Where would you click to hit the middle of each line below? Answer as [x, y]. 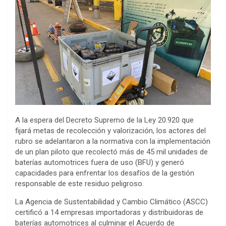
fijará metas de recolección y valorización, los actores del [110, 131]
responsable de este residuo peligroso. [79, 184]
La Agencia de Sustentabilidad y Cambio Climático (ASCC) [111, 202]
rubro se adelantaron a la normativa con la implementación [113, 142]
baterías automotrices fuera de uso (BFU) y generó [100, 163]
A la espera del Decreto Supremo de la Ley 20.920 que [104, 120]
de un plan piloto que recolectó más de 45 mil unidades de [111, 152]
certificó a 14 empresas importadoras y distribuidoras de [109, 213]
